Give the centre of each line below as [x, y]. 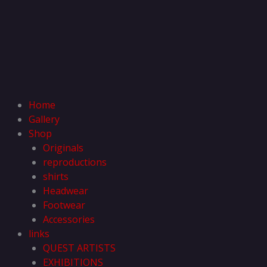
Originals [63, 148]
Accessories [69, 219]
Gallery [44, 119]
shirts [56, 176]
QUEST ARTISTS [79, 248]
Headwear [66, 191]
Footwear [64, 205]
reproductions [75, 162]
